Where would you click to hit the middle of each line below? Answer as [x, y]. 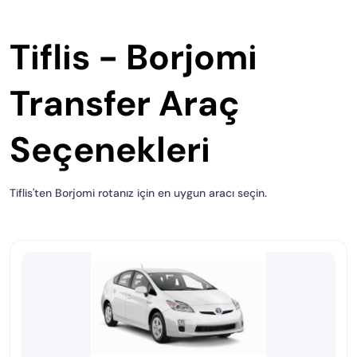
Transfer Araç [125, 104]
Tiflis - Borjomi [133, 57]
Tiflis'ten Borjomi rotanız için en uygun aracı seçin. [138, 193]
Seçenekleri [110, 150]
